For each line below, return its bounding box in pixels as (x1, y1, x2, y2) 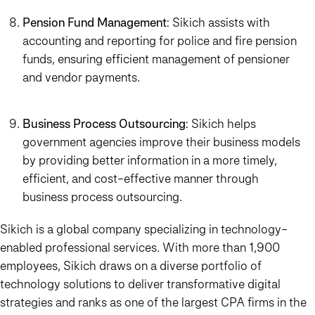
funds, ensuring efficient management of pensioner (22, 51, 290, 67)
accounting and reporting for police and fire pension (22, 33, 297, 49)
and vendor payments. (22, 70, 140, 85)
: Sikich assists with (167, 15, 270, 30)
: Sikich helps (186, 116, 256, 131)
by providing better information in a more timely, (22, 153, 277, 168)
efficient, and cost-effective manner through (22, 171, 259, 186)
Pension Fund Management (22, 15, 167, 30)
